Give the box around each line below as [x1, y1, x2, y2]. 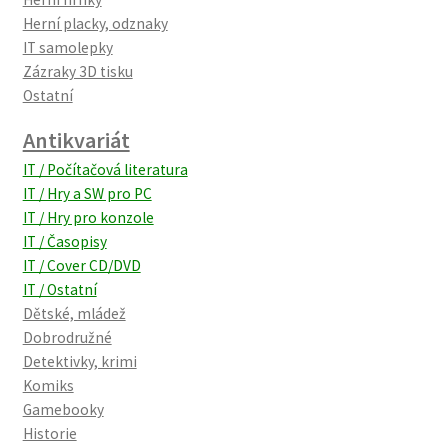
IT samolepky [22, 38, 113, 58]
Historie [22, 423, 77, 443]
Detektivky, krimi [22, 351, 137, 371]
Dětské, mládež [22, 303, 126, 323]
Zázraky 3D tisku [22, 62, 133, 82]
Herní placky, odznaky [22, 14, 168, 34]
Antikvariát [22, 125, 130, 154]
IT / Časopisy [22, 231, 107, 251]
